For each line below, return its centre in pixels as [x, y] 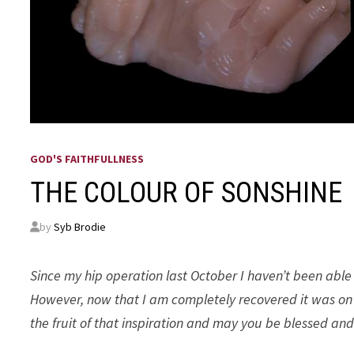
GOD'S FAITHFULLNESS [87, 158]
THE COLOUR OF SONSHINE [186, 192]
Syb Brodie [80, 226]
